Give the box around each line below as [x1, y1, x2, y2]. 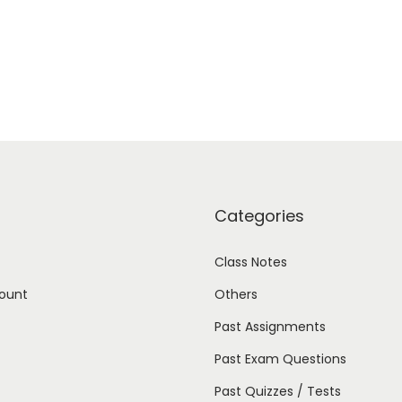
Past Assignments [214, 318, 326, 336]
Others [214, 285, 258, 304]
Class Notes [214, 253, 287, 272]
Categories [214, 205, 304, 228]
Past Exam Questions [214, 350, 346, 369]
